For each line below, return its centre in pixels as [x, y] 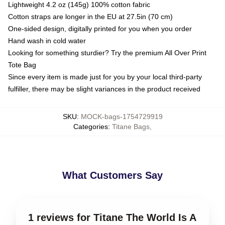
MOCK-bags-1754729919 [122, 117]
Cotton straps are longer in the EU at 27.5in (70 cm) [90, 17]
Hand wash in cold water [47, 41]
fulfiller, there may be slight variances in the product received [104, 89]
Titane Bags [131, 127]
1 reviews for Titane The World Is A [112, 218]
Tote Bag [22, 65]
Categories [91, 127]
